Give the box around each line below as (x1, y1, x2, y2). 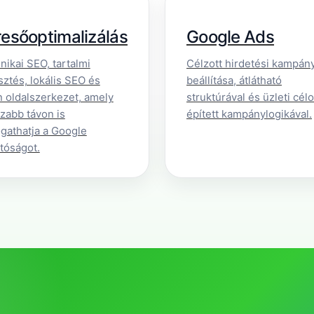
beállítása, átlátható (186, 74, 282, 87)
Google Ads (186, 27, 274, 47)
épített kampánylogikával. (186, 107, 312, 121)
